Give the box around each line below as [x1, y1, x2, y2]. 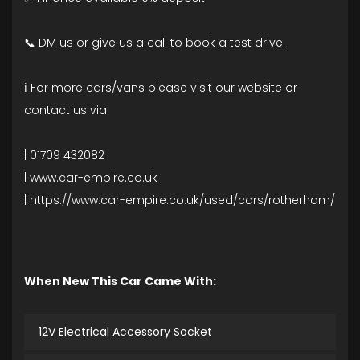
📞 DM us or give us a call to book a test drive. [24, 35, 285, 51]
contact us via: [24, 102, 109, 119]
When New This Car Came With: [24, 273, 216, 290]
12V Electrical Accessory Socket [39, 324, 212, 341]
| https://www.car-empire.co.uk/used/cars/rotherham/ [24, 192, 335, 209]
